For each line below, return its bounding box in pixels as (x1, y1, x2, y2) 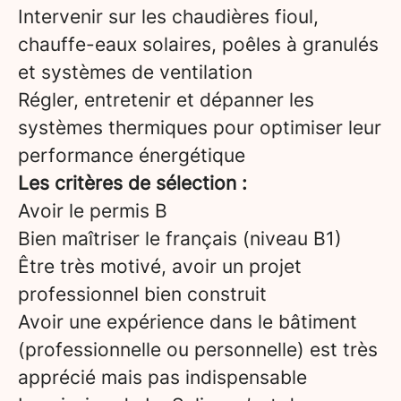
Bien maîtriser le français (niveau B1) (18, 227, 342, 250)
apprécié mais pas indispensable (18, 366, 307, 388)
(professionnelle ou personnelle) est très (18, 338, 378, 361)
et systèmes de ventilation (18, 61, 252, 83)
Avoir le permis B (18, 200, 167, 222)
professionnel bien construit (18, 283, 267, 305)
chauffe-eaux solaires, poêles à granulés (18, 33, 379, 55)
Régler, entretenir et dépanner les (18, 89, 314, 111)
